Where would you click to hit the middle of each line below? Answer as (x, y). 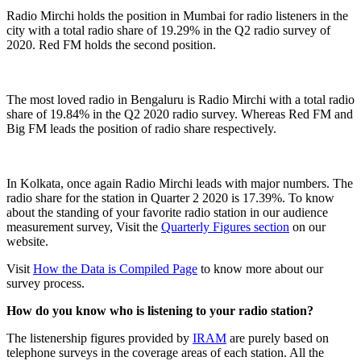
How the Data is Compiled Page (115, 268)
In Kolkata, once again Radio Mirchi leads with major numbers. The (180, 183)
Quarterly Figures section (225, 226)
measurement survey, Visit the (84, 226)
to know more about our (260, 268)
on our (307, 226)
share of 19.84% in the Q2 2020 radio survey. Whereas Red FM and (180, 114)
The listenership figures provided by (100, 338)
